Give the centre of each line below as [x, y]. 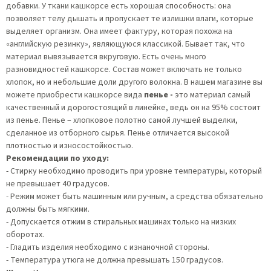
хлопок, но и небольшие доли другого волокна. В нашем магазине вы [134, 82]
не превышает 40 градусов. [58, 184]
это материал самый [213, 95]
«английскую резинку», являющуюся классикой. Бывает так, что [126, 44]
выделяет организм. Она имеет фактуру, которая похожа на [119, 31]
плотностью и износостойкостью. [70, 146]
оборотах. [25, 235]
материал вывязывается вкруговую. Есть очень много [106, 57]
